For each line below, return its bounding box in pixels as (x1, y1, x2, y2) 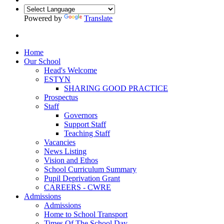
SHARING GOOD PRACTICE (64, 83, 168, 92)
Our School (24, 56, 60, 65)
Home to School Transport (44, 209, 127, 218)
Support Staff (64, 119, 106, 128)
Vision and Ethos (44, 155, 98, 164)
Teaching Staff (64, 128, 110, 137)
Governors (64, 110, 97, 119)
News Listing (44, 146, 86, 155)
